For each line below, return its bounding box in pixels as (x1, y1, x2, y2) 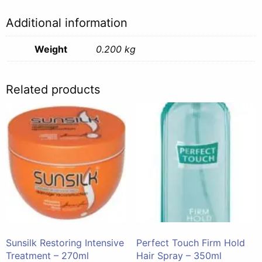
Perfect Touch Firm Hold (136, 237, 245, 249)
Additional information (6, 15, 127, 30)
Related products (6, 82, 100, 96)
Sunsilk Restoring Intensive (6, 237, 124, 249)
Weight (35, 43, 67, 55)
